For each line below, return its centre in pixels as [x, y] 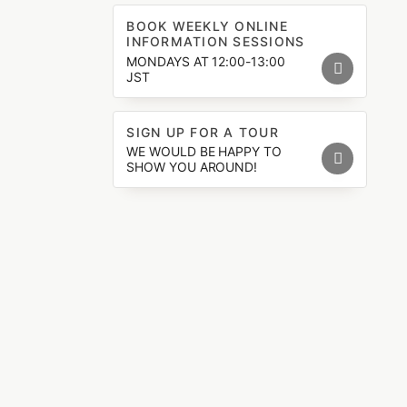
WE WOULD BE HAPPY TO [204, 151]
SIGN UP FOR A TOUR [203, 132]
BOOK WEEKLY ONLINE [207, 26]
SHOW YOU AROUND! [192, 166]
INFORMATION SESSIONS [216, 42]
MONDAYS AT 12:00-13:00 [206, 61]
